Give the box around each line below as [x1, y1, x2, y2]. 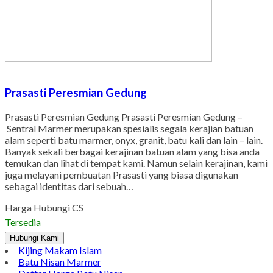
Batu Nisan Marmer [18, 256, 101, 268]
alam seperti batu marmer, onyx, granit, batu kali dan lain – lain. [5, 134, 263, 146]
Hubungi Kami [10, 233, 59, 243]
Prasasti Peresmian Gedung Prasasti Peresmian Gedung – [5, 111, 243, 123]
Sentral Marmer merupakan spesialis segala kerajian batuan [5, 122, 253, 135]
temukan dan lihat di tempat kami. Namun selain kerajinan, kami [5, 157, 268, 169]
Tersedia [5, 216, 41, 229]
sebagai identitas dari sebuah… [5, 180, 133, 193]
